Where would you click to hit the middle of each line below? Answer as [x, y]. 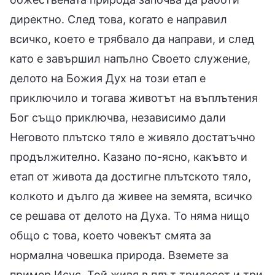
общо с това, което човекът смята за [110, 235]
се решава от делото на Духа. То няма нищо [130, 215]
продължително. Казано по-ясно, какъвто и [129, 157]
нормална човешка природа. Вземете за [119, 255]
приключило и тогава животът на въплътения [134, 98]
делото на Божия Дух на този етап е [108, 78]
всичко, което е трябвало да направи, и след [132, 39]
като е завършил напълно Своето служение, [130, 58]
